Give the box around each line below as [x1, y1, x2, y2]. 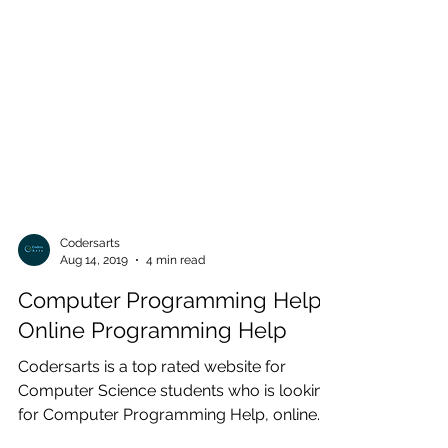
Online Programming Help [18, 357, 287, 383]
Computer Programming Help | [18, 327, 333, 353]
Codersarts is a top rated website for [18, 397, 286, 416]
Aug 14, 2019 [60, 292, 128, 307]
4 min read [146, 292, 205, 307]
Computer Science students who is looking [18, 421, 264, 440]
